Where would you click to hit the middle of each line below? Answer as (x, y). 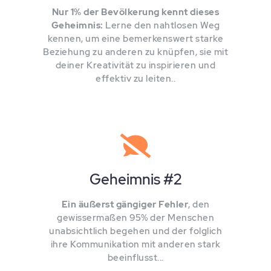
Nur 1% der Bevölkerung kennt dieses (135, 12)
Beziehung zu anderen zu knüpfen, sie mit (135, 52)
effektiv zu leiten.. (135, 79)
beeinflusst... (135, 258)
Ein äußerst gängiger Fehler (125, 204)
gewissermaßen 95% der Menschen (135, 218)
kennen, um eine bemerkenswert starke (135, 39)
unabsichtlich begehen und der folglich (135, 231)
